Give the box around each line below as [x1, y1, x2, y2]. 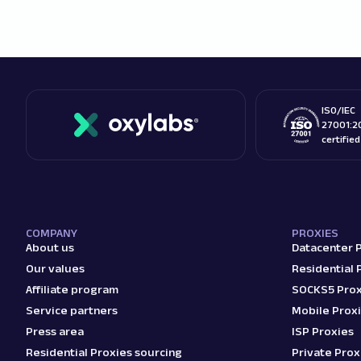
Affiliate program [26, 283, 118, 296]
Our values [26, 262, 85, 275]
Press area [26, 325, 84, 338]
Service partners [26, 304, 118, 317]
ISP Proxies [292, 325, 354, 338]
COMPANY [26, 226, 77, 239]
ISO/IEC [321, 105, 355, 115]
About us [26, 241, 74, 254]
